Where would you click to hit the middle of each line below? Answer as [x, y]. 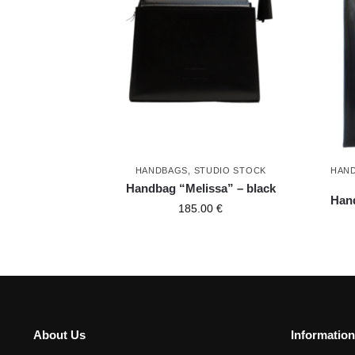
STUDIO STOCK [230, 170]
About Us [59, 334]
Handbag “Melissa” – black [200, 188]
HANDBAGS [162, 170]
